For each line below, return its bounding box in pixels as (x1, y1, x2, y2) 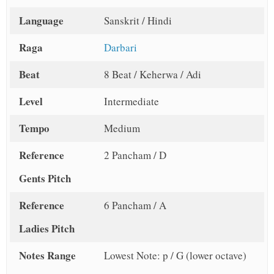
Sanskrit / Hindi (103, 13, 172, 28)
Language (19, 13, 64, 29)
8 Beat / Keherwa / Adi (103, 67, 201, 82)
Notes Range (19, 248, 76, 264)
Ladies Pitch (19, 221, 75, 237)
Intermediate (103, 94, 159, 109)
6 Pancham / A (103, 198, 166, 213)
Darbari (103, 40, 137, 55)
